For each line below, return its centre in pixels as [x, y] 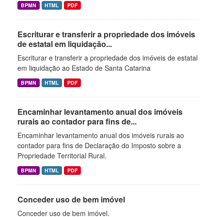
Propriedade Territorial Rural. [62, 155]
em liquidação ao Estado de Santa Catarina [84, 68]
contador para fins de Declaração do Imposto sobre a [99, 145]
